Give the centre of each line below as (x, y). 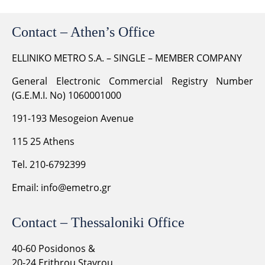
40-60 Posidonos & (54, 248)
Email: (26, 187)
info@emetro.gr (76, 187)
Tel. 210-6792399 (49, 164)
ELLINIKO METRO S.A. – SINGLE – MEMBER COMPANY (127, 58)
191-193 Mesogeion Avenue (73, 118)
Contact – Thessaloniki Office (98, 222)
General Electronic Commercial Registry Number (132, 81)
